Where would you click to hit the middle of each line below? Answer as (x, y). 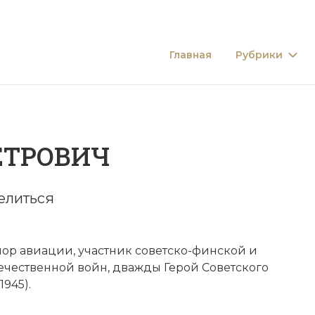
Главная (191, 55)
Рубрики (259, 55)
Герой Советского (216, 267)
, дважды (135, 267)
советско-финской (190, 250)
